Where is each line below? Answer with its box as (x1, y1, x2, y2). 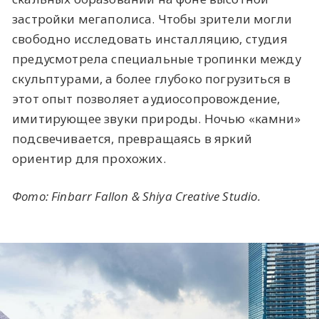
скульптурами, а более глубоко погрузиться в (12, 70, 291, 87)
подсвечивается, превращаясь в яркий (12, 130, 252, 147)
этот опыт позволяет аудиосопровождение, (12, 90, 281, 107)
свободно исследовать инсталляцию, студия (12, 30, 288, 47)
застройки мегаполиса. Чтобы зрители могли (12, 10, 292, 27)
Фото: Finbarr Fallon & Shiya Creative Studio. (12, 188, 261, 204)
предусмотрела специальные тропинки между (12, 50, 301, 67)
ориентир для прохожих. (12, 150, 166, 167)
